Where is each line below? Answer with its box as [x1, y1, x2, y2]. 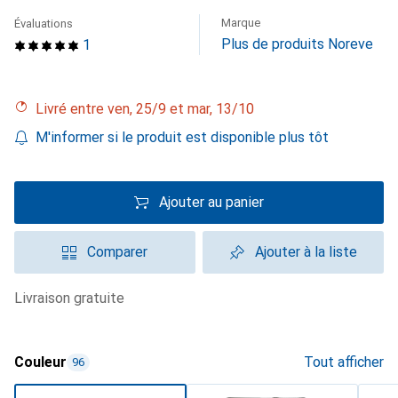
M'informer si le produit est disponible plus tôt [36, 129, 329, 146]
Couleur [14, 354, 67, 370]
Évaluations [14, 17, 73, 30]
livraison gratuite [22, 290, 124, 306]
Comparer [87, 243, 147, 260]
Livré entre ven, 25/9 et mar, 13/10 [44, 100, 254, 117]
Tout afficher [304, 354, 384, 370]
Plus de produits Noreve [221, 36, 373, 52]
